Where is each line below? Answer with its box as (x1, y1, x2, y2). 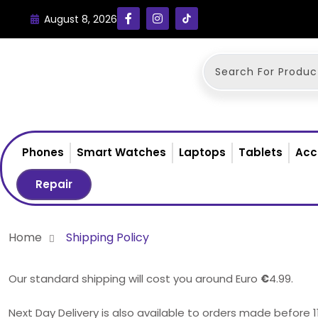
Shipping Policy (66, 229, 149, 246)
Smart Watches (77, 145, 166, 160)
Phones (22, 145, 64, 160)
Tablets (238, 145, 283, 160)
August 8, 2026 (44, 11, 118, 26)
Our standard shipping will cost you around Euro (9, 271, 261, 286)
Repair (35, 177, 72, 192)
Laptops (179, 145, 226, 160)
